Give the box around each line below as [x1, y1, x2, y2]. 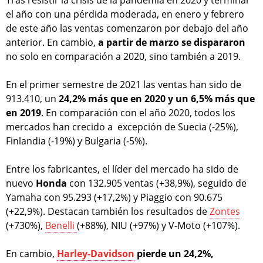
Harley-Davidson [57, 247, 134, 260]
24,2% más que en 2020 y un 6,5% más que [59, 92, 255, 105]
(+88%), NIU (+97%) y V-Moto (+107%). [77, 218, 240, 232]
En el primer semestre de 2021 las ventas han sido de [6, 77, 241, 91]
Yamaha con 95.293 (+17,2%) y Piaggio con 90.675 [6, 190, 222, 204]
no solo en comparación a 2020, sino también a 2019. [6, 49, 241, 63]
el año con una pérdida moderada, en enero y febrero [6, 7, 244, 21]
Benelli [45, 218, 77, 232]
